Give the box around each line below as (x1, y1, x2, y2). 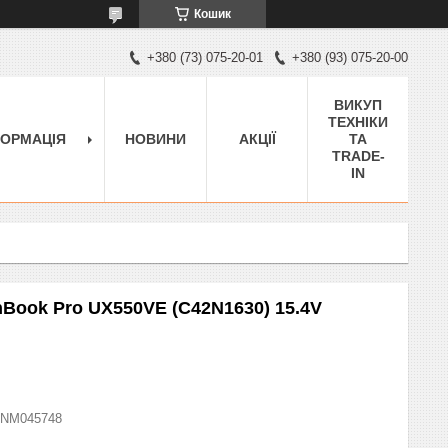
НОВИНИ (125, 130, 186, 147)
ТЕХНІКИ (328, 113, 388, 130)
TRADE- (331, 147, 385, 164)
